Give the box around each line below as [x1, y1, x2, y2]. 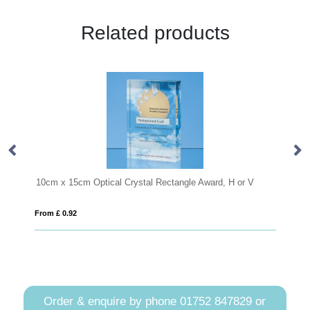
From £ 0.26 [146, 208, 189, 217]
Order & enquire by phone [44, 294, 181, 308]
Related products [80, 21, 230, 44]
